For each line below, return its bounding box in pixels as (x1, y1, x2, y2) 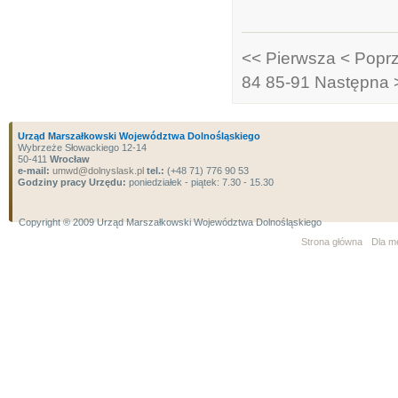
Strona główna (301, 236, 362, 247)
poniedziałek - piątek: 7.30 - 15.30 (126, 177, 274, 187)
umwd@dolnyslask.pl (50, 165, 144, 176)
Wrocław (50, 154, 90, 164)
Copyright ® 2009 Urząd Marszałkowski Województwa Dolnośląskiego (19, 217, 322, 227)
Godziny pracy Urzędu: (18, 177, 126, 187)
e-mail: (18, 165, 50, 176)
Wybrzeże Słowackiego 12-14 (18, 142, 147, 153)
